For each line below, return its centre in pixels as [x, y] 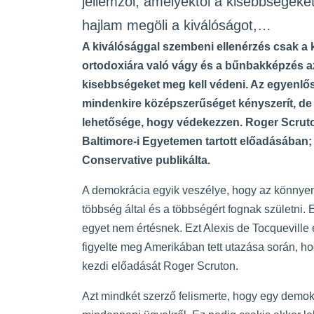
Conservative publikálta [145, 161]
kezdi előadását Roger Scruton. [160, 266]
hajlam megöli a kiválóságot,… [177, 26]
